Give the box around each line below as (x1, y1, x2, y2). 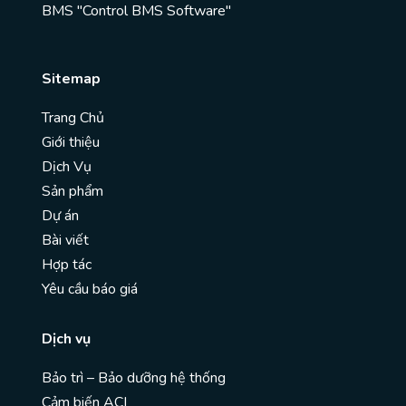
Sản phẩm (42, 181, 103, 202)
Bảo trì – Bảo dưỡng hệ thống (42, 368, 226, 389)
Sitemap (42, 69, 101, 90)
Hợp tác (42, 255, 92, 275)
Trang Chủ (42, 108, 104, 129)
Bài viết (42, 230, 89, 251)
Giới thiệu (42, 132, 100, 153)
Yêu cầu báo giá (42, 279, 138, 300)
